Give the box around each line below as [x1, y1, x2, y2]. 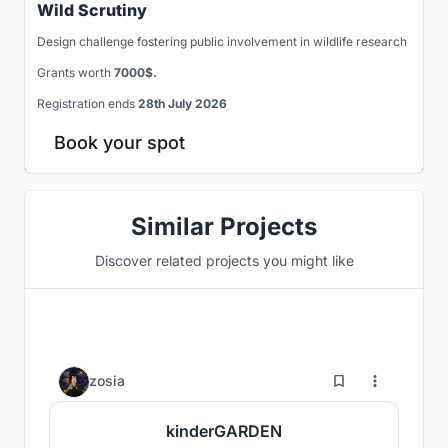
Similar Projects [131, 211, 317, 241]
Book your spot [54, 131, 185, 153]
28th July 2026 [138, 95, 227, 111]
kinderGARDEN [166, 420, 282, 441]
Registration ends [37, 95, 138, 111]
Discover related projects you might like [94, 251, 354, 269]
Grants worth [37, 64, 114, 80]
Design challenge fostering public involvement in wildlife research [37, 33, 407, 49]
